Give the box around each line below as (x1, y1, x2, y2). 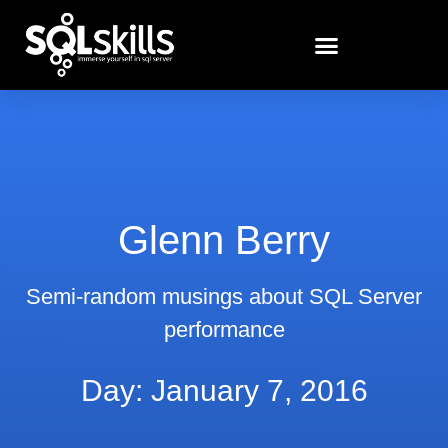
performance (163, 317, 285, 342)
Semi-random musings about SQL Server (26, 284, 422, 309)
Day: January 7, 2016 (80, 374, 368, 407)
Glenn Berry (118, 218, 330, 262)
